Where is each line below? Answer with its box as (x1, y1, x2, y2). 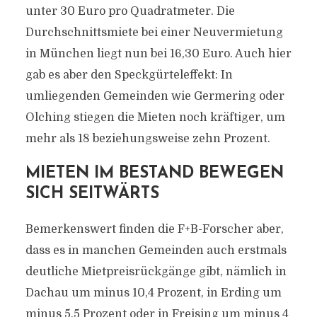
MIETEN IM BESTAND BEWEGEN (25, 166, 284, 182)
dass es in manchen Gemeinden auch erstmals (25, 244, 287, 257)
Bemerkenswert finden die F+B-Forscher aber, (25, 223, 284, 236)
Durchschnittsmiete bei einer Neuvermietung (25, 26, 283, 39)
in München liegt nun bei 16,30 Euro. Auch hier (25, 47, 292, 60)
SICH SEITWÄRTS (25, 186, 159, 202)
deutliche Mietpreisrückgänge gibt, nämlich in (25, 265, 287, 278)
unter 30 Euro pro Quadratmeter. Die (25, 5, 235, 18)
